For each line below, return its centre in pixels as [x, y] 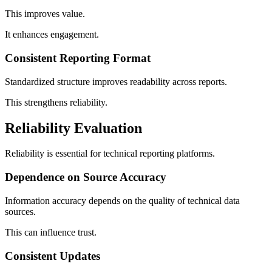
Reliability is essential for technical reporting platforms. [110, 154]
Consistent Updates [53, 256]
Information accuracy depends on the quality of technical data [122, 200]
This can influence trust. [51, 232]
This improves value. [45, 14]
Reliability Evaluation [73, 128]
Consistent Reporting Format [78, 58]
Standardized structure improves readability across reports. [116, 81]
